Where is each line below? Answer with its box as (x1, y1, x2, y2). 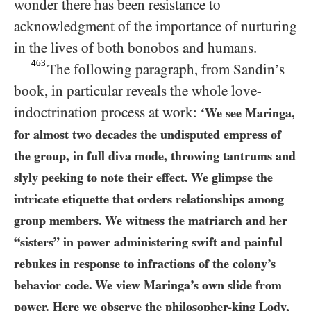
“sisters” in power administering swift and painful (14, 234, 283, 249)
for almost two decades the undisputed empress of (14, 126, 281, 142)
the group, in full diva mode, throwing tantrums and (14, 148, 296, 163)
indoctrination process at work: (14, 103, 201, 121)
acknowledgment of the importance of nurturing (14, 17, 297, 35)
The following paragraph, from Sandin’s (47, 60, 285, 78)
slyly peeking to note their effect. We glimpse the (14, 169, 273, 185)
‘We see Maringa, (201, 105, 295, 120)
